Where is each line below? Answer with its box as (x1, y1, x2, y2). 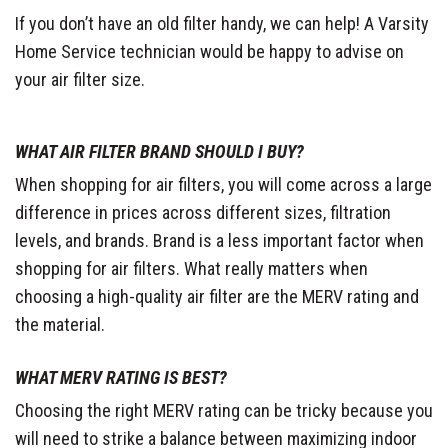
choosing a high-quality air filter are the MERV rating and (15, 285, 419, 307)
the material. (15, 313, 105, 335)
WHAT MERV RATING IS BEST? (15, 366, 227, 388)
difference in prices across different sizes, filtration (15, 201, 391, 223)
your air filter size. (15, 68, 145, 90)
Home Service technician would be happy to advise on (15, 40, 404, 62)
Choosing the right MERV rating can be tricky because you (15, 399, 433, 421)
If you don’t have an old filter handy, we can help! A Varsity (15, 12, 429, 34)
